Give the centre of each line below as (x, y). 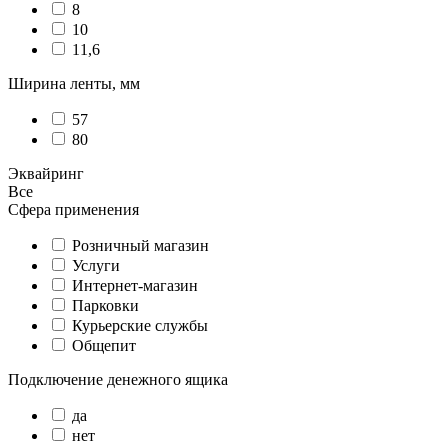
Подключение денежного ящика (118, 379)
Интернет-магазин (135, 285)
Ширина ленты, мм (74, 83)
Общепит (104, 345)
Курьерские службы (140, 325)
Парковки (105, 305)
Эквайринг (46, 173)
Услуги (96, 265)
